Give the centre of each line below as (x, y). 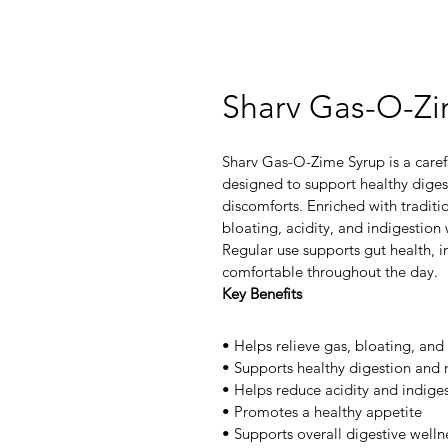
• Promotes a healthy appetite (322, 411)
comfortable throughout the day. (330, 271)
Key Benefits (262, 293)
